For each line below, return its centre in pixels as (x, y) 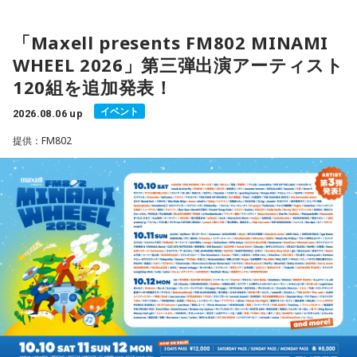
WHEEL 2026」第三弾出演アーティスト (178, 65)
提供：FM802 (42, 141)
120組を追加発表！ (93, 87)
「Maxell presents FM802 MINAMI (171, 42)
